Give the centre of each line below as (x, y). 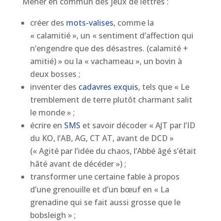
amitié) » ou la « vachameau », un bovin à (106, 61)
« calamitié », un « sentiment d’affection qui (111, 36)
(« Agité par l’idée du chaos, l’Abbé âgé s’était (113, 151)
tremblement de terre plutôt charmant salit (111, 100)
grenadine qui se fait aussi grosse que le (105, 202)
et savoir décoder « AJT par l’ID (138, 125)
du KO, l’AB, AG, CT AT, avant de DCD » (102, 138)
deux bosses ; (55, 74)
